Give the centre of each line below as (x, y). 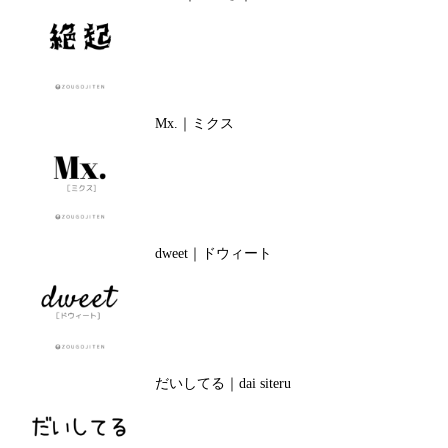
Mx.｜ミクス (194, 123)
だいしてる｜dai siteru (222, 383)
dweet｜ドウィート (213, 253)
